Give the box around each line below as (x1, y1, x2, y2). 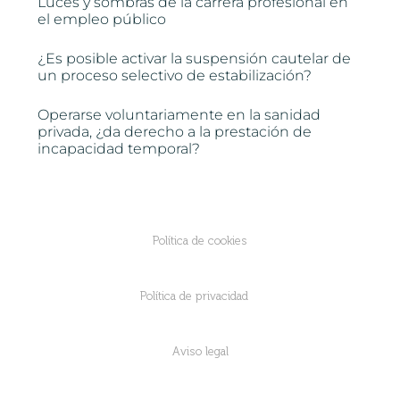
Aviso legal (171, 345, 229, 359)
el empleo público (37, 11, 167, 29)
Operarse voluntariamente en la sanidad (37, 106, 321, 124)
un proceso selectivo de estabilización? (37, 67, 312, 85)
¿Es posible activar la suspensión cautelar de (37, 50, 352, 68)
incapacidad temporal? (37, 140, 201, 158)
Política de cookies (153, 234, 247, 248)
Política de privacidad (139, 289, 248, 304)
